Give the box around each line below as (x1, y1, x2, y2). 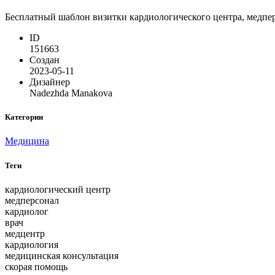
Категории (5, 112, 43, 122)
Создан (29, 55, 60, 66)
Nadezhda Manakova (29, 88, 112, 99)
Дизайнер (29, 77, 70, 88)
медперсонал (5, 195, 59, 206)
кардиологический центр (5, 184, 110, 195)
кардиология (5, 239, 58, 250)
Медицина (5, 136, 49, 147)
